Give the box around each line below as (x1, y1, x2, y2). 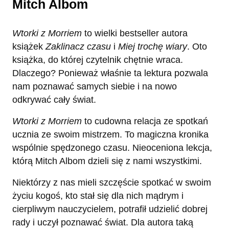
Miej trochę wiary (118, 41, 187, 52)
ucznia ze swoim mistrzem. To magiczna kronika (12, 129, 209, 140)
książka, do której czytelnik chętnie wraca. (12, 55, 183, 65)
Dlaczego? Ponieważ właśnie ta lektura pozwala (12, 68, 208, 79)
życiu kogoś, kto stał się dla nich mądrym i (12, 191, 184, 201)
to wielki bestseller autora (82, 28, 188, 39)
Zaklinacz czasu (45, 41, 111, 52)
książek (12, 41, 45, 52)
